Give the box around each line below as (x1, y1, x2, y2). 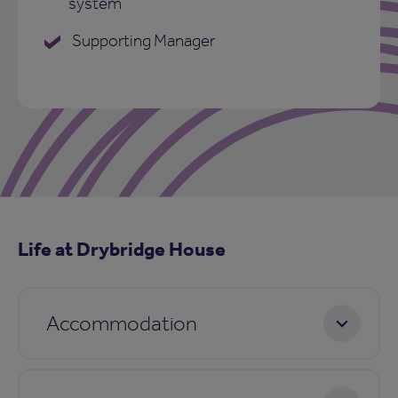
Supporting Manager (69, 29, 215, 51)
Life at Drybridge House (18, 235, 226, 260)
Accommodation (46, 310, 197, 335)
